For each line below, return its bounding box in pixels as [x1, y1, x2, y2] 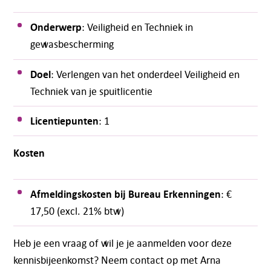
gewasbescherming [30, 38, 114, 51]
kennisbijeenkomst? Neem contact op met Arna [13, 253, 221, 267]
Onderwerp [30, 19, 82, 35]
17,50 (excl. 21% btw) [30, 204, 125, 218]
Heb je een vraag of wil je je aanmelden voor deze [13, 237, 232, 250]
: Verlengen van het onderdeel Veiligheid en [51, 67, 240, 80]
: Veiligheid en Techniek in [82, 21, 194, 34]
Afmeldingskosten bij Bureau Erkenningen [30, 186, 221, 202]
